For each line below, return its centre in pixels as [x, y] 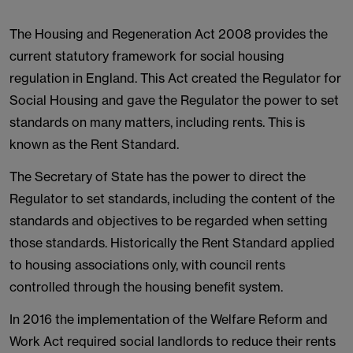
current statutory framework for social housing [147, 56]
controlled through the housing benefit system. [146, 287]
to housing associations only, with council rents [147, 265]
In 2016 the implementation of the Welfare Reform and [169, 319]
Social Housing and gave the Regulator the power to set [174, 100]
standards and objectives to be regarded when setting [169, 221]
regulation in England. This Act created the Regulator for [175, 78]
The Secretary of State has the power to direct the [158, 176]
